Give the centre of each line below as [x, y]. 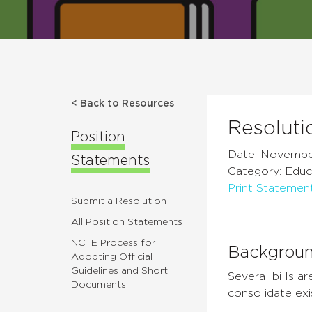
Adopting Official [112, 257]
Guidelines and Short [119, 271]
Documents [99, 285]
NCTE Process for [113, 243]
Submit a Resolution [119, 202]
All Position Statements [127, 223]
